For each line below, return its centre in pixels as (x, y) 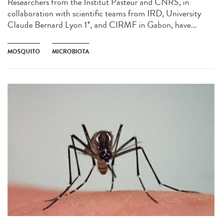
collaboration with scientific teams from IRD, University (104, 13)
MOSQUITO (24, 51)
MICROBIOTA (71, 51)
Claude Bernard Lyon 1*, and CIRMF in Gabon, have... (102, 25)
